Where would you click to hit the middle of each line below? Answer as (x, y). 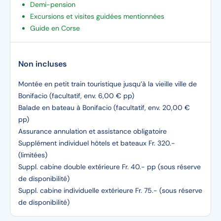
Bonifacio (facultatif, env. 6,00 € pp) (76, 96)
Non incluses (42, 64)
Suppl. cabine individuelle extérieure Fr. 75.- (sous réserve (110, 190)
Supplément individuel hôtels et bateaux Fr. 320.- (97, 143)
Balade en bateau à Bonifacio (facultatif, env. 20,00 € (104, 108)
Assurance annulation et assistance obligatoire (93, 131)
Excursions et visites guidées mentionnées (98, 16)
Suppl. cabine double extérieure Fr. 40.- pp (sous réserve (110, 167)
